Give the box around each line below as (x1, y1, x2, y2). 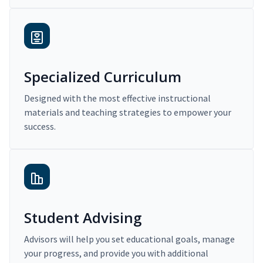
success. (24, 120, 56, 133)
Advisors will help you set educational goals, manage (24, 233, 235, 245)
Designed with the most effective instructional (24, 92, 211, 104)
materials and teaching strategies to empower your (24, 106, 231, 119)
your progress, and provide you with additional (24, 247, 208, 259)
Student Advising (24, 208, 141, 228)
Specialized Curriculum (24, 67, 181, 87)
